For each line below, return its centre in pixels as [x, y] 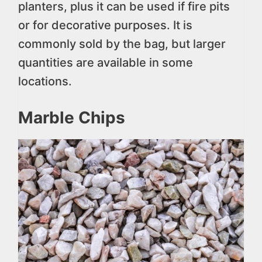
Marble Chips [72, 118]
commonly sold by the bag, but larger [122, 44]
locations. [45, 81]
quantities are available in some [106, 63]
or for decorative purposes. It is [105, 25]
